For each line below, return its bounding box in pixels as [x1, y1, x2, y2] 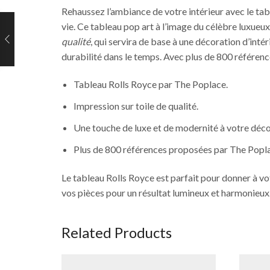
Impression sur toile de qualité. [74, 99, 198, 111]
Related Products [61, 223, 172, 241]
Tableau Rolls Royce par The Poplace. [74, 78, 228, 90]
